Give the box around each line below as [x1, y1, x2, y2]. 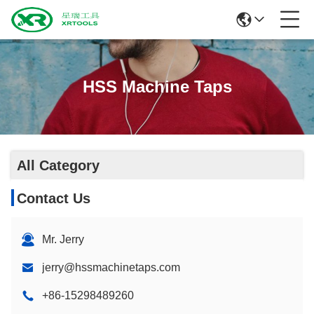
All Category [17, 158, 100, 173]
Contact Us [17, 191, 90, 206]
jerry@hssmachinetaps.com [42, 261, 180, 273]
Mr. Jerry [42, 233, 84, 245]
